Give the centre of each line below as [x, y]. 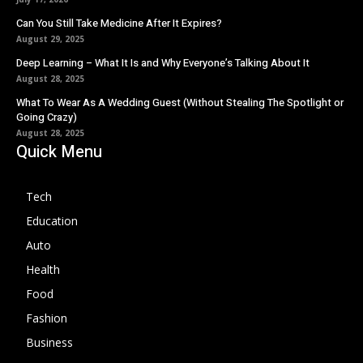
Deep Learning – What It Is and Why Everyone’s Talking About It [163, 63]
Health [43, 270]
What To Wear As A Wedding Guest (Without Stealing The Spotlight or [180, 103]
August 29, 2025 [50, 39]
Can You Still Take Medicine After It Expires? [119, 23]
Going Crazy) [47, 117]
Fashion [47, 318]
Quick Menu [59, 152]
